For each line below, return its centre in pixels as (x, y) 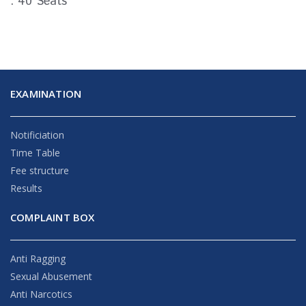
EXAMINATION (46, 93)
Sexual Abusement (51, 276)
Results (26, 188)
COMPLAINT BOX (53, 217)
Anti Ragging (38, 258)
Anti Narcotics (41, 294)
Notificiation (37, 135)
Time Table (35, 152)
